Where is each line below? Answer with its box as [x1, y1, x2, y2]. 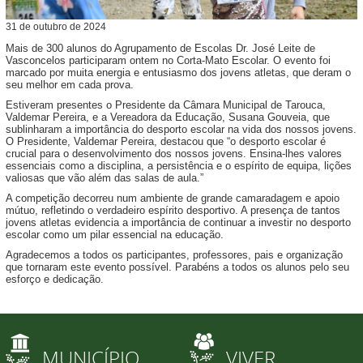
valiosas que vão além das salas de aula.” [6, 171, 203, 184]
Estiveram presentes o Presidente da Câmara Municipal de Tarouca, [6, 98, 326, 111]
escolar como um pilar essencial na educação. [6, 228, 224, 241]
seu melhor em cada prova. [6, 78, 134, 91]
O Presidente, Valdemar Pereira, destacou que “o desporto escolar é [6, 135, 326, 147]
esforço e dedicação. [6, 272, 104, 285]
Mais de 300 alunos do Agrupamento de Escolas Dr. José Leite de [6, 41, 315, 54]
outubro [33, 20, 67, 32]
